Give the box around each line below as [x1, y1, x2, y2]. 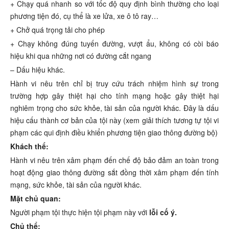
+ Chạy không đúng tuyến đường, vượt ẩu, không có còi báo [10, 38, 219, 49]
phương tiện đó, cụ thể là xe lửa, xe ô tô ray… [10, 11, 158, 21]
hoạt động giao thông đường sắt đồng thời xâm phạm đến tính [10, 167, 219, 178]
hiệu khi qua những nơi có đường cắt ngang [10, 51, 151, 61]
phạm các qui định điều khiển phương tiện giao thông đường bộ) [10, 127, 218, 138]
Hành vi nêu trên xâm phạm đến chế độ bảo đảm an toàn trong [10, 155, 219, 166]
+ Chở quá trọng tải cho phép [10, 25, 105, 35]
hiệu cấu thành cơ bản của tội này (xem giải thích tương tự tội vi [10, 115, 219, 126]
